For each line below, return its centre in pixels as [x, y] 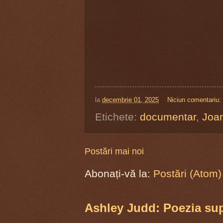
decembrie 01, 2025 [130, 100]
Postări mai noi [114, 151]
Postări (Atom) [187, 173]
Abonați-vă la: [119, 173]
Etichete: [117, 116]
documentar [168, 116]
